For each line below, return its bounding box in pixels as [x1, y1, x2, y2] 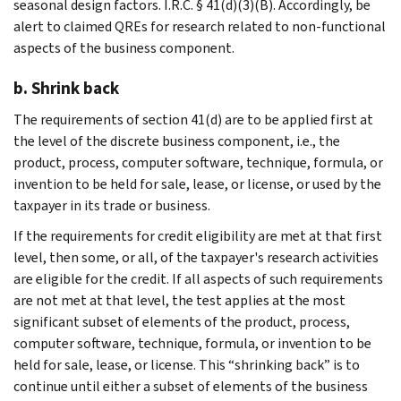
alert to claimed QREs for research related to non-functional [13, 16, 386, 36]
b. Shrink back [13, 76, 119, 99]
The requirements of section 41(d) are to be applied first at [13, 109, 373, 129]
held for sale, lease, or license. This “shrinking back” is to [13, 354, 360, 374]
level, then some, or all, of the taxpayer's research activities [13, 247, 379, 267]
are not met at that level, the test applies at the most [13, 290, 346, 310]
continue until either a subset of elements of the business [13, 376, 368, 396]
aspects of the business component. [13, 38, 235, 57]
